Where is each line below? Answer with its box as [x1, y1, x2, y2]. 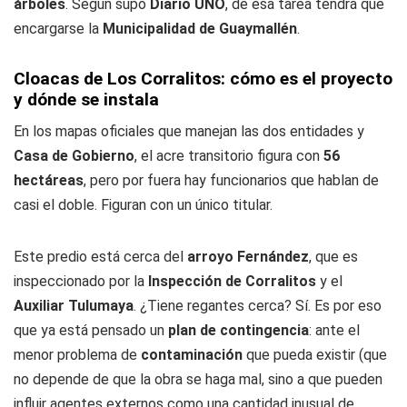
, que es [309, 248, 358, 265]
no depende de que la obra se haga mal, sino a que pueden [14, 371, 382, 388]
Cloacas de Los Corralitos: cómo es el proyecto [14, 68, 392, 89]
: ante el [309, 322, 360, 339]
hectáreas [14, 172, 84, 189]
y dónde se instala [14, 89, 159, 110]
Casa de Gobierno [14, 147, 134, 164]
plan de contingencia [168, 322, 309, 339]
